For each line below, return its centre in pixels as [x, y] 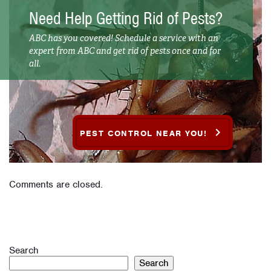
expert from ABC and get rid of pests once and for [125, 51]
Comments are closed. [56, 185]
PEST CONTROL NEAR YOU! [145, 133]
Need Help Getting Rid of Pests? [126, 18]
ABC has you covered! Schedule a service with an [124, 38]
